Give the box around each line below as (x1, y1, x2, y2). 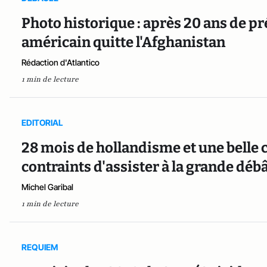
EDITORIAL (21, 117, 63, 128)
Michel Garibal (21, 182, 73, 193)
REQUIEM (21, 242, 58, 253)
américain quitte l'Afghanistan (21, 34, 225, 51)
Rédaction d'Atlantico (21, 57, 100, 68)
